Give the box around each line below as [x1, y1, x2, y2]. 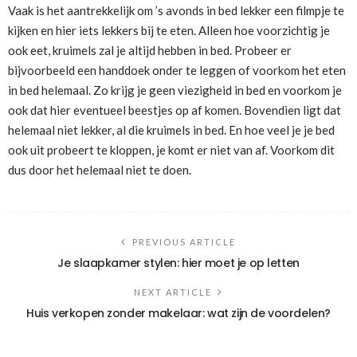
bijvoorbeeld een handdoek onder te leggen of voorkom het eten [8, 62, 346, 77]
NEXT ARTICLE [134, 286, 212, 297]
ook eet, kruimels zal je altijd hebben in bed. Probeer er [8, 42, 292, 57]
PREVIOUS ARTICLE [132, 236, 236, 247]
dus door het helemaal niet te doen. [8, 162, 191, 177]
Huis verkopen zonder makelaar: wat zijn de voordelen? [26, 304, 331, 321]
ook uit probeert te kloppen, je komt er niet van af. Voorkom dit [8, 142, 335, 157]
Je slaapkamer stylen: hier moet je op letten [57, 254, 300, 271]
